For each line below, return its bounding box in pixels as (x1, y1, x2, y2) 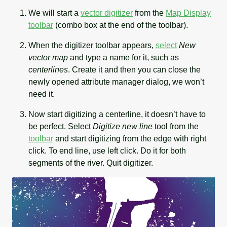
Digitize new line (93, 122, 153, 131)
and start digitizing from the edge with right (53, 134, 206, 143)
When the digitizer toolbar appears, (28, 41, 156, 50)
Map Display (166, 9, 211, 18)
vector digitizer (81, 9, 133, 18)
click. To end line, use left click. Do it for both (28, 146, 186, 156)
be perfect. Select (28, 122, 93, 131)
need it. (28, 90, 55, 99)
